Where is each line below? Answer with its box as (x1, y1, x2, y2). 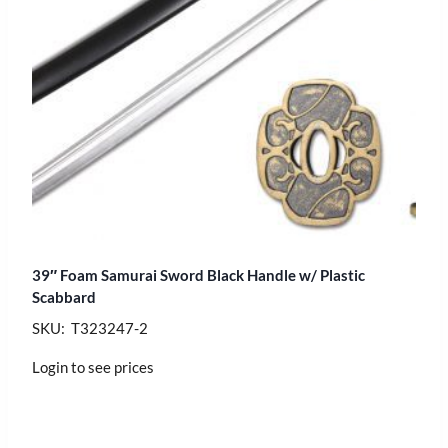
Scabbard (32, 287, 96, 306)
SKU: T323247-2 (32, 318, 148, 337)
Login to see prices (32, 357, 154, 376)
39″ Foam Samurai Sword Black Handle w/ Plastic (32, 265, 365, 284)
